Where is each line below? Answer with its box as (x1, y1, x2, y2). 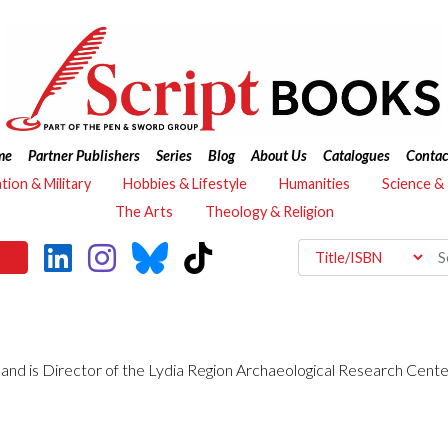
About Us (250, 147, 307, 164)
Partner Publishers (27, 147, 140, 164)
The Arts (114, 203, 173, 220)
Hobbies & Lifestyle (123, 175, 247, 192)
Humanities (279, 175, 350, 192)
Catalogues (322, 147, 390, 164)
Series (155, 147, 192, 164)
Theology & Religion (204, 203, 334, 220)
